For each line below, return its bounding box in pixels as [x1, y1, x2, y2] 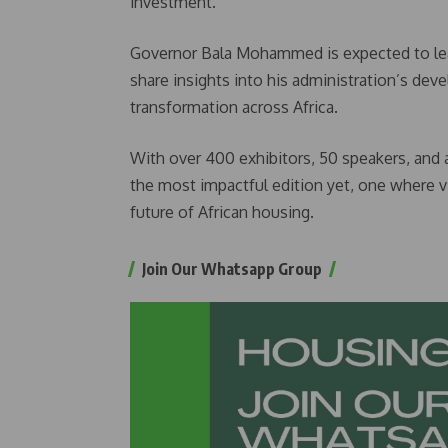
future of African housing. [130, 202, 314, 222]
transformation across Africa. [130, 97, 338, 117]
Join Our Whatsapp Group [142, 259, 322, 279]
